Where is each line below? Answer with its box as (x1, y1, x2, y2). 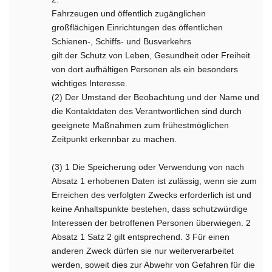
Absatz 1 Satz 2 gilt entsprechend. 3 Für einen (52, 232, 230, 242)
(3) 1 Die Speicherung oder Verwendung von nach (52, 162, 245, 172)
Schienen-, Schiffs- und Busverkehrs (52, 36, 192, 46)
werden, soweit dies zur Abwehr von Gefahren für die (52, 260, 256, 270)
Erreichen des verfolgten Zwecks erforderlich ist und (52, 190, 252, 200)
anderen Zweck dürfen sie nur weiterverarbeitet (52, 246, 234, 256)
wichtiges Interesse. (52, 78, 128, 88)
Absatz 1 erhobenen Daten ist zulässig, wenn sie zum (52, 176, 257, 186)
